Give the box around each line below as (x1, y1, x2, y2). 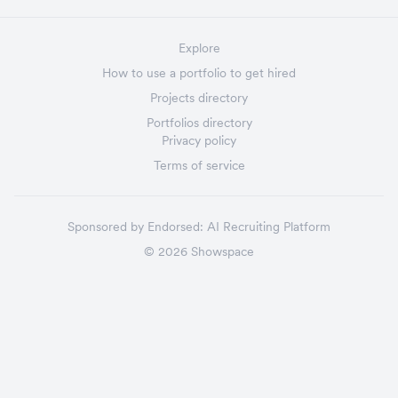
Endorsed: (147, 219, 203, 235)
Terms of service (153, 157, 245, 173)
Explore (178, 40, 220, 56)
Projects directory (150, 90, 248, 106)
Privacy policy (162, 132, 236, 148)
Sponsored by (68, 219, 144, 235)
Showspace (187, 243, 254, 259)
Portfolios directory (146, 115, 252, 131)
